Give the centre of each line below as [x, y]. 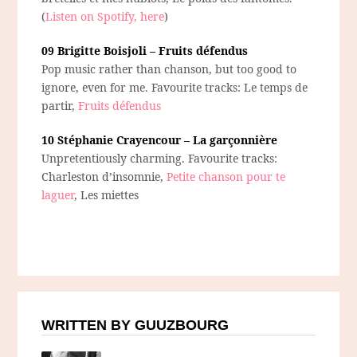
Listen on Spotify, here [105, 17]
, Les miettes [107, 195]
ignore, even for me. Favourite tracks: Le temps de [175, 88]
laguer [58, 195]
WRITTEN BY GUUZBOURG [135, 326]
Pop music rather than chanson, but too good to [169, 69]
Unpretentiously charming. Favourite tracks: [160, 159]
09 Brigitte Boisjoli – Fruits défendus [145, 51]
